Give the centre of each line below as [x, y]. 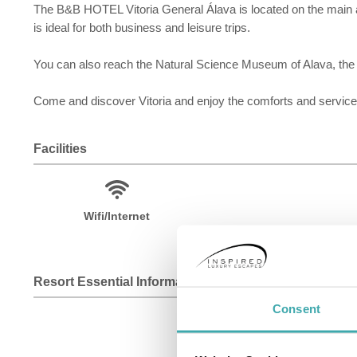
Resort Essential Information [120, 282]
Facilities [60, 149]
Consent [296, 308]
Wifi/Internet [117, 216]
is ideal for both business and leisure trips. [142, 27]
